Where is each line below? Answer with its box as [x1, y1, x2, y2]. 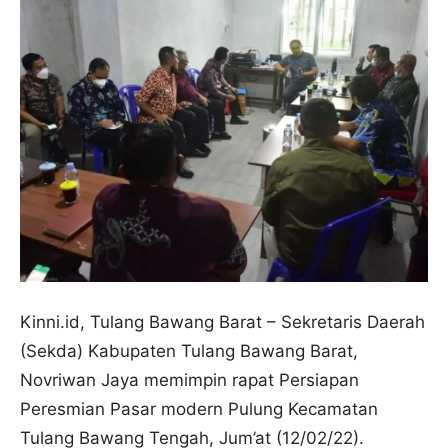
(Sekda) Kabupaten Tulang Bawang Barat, [20, 340, 358, 361]
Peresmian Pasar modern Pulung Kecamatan [20, 398, 378, 419]
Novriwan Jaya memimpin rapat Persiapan [20, 369, 359, 390]
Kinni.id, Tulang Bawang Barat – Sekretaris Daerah [20, 311, 425, 332]
